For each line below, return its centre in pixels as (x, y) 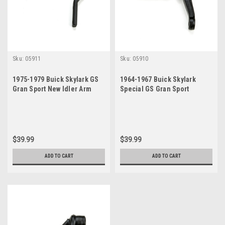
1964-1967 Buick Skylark (158, 79)
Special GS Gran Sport (155, 89)
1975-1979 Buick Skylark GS (56, 79)
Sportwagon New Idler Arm (161, 98)
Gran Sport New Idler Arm (52, 89)
